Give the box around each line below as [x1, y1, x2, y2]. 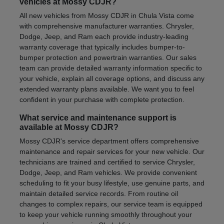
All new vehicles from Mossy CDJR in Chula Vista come [19, 11, 194, 19]
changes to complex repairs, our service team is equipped [19, 200, 202, 208]
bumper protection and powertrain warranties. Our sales [19, 53, 196, 61]
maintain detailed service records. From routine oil [19, 189, 178, 197]
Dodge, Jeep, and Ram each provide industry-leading [19, 32, 188, 40]
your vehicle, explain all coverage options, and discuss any [19, 74, 204, 82]
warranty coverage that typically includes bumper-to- [19, 43, 185, 51]
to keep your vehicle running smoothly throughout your [19, 210, 192, 218]
